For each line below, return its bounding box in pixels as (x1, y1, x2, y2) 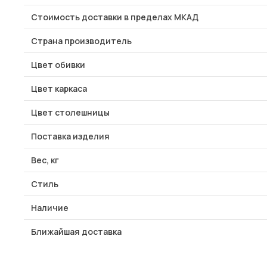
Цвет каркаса (31, 83, 87, 94)
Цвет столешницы (31, 107, 110, 118)
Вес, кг (31, 154, 59, 166)
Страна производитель (31, 35, 132, 46)
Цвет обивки (31, 59, 85, 70)
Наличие (31, 202, 69, 213)
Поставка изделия (31, 131, 110, 142)
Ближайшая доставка (31, 226, 122, 237)
